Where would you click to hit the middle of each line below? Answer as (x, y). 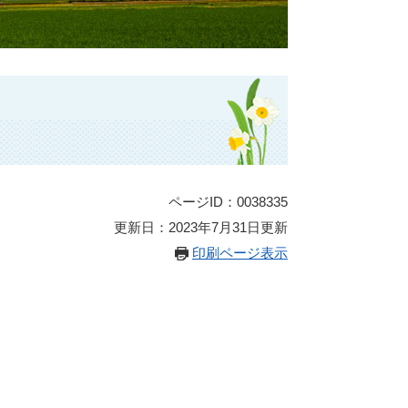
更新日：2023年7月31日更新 (201, 227)
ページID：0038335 (228, 202)
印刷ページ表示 (240, 253)
